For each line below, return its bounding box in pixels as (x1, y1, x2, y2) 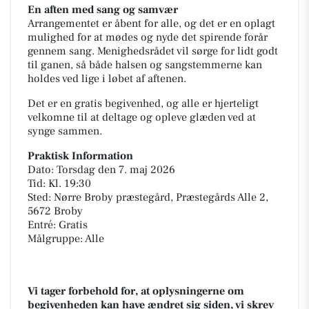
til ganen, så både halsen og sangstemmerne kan (28, 57, 262, 72)
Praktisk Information (28, 148, 133, 163)
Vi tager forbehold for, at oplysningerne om (28, 283, 244, 298)
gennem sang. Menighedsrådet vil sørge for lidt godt (28, 43, 278, 58)
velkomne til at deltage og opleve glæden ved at (28, 110, 256, 124)
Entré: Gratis (28, 217, 88, 232)
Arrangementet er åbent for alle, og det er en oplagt (28, 16, 275, 30)
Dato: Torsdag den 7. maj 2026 (28, 162, 175, 177)
